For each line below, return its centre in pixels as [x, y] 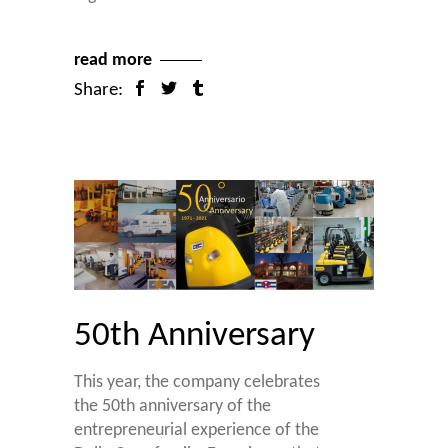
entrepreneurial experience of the [196, 430]
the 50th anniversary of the [172, 406]
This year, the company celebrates [197, 382]
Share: [98, 90]
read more [113, 60]
